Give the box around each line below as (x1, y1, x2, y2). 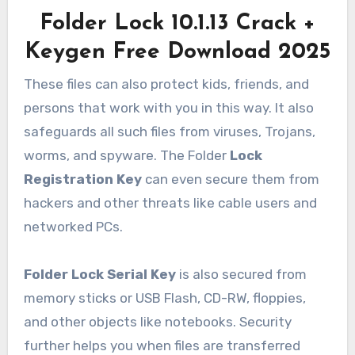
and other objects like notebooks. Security (23, 313, 292, 330)
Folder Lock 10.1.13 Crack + (40, 13, 315, 36)
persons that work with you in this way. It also (23, 99, 314, 116)
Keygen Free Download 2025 (25, 41, 330, 64)
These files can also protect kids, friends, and (23, 75, 309, 92)
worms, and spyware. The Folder (23, 147, 227, 163)
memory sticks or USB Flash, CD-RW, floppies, (23, 289, 306, 306)
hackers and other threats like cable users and (23, 194, 317, 211)
